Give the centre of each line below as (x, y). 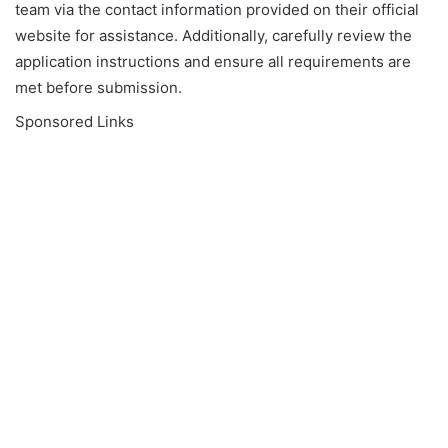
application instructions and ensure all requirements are (213, 62)
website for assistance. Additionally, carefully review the (213, 36)
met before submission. (98, 88)
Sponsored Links (74, 122)
